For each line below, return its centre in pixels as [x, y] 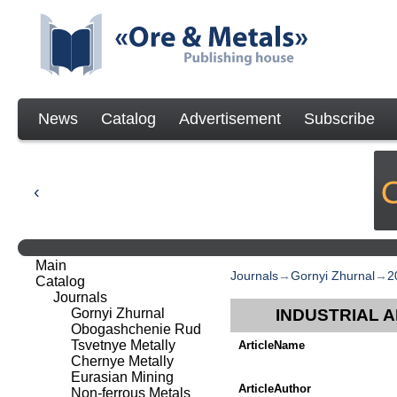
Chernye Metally [122, 361]
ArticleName [272, 345]
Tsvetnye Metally [123, 345]
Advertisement [230, 119]
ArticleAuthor [275, 388]
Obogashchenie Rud [136, 329]
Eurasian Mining [122, 377]
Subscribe [339, 119]
